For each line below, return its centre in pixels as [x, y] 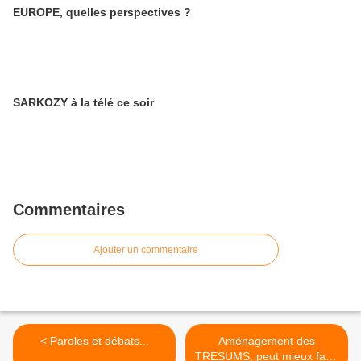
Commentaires [69, 210]
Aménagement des [267, 341]
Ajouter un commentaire [146, 250]
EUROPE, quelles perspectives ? [102, 12]
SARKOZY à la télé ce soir [83, 103]
